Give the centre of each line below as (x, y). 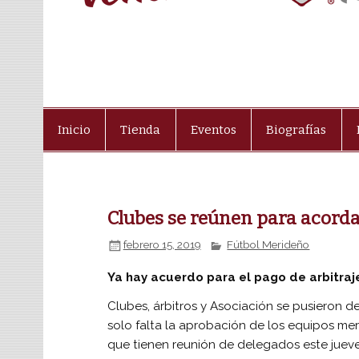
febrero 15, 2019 (162, 245)
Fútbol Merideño (268, 245)
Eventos (213, 129)
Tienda (141, 129)
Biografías (296, 129)
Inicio (74, 129)
